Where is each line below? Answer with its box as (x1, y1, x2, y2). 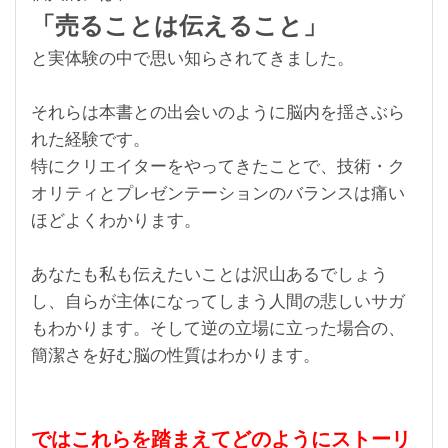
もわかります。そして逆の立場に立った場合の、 (31, 318, 405, 338)
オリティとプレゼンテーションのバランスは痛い (31, 183, 405, 203)
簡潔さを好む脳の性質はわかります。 (31, 345, 320, 365)
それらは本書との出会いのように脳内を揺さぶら (31, 102, 405, 122)
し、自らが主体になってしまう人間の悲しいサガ (31, 291, 405, 311)
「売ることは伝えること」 (31, 11, 327, 39)
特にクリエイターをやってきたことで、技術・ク (31, 156, 405, 176)
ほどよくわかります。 (31, 210, 201, 230)
